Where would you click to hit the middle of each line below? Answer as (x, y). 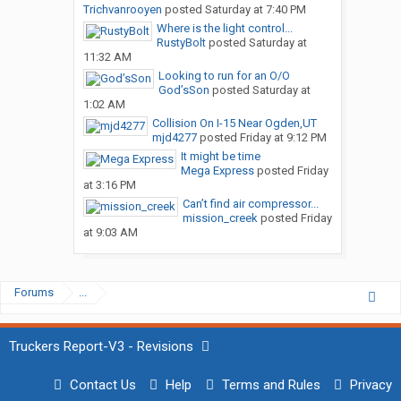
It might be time (220, 157)
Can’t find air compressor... (250, 204)
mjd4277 (174, 138)
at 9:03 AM (110, 233)
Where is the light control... (224, 29)
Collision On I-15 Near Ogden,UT (234, 124)
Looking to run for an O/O (224, 76)
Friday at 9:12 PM (283, 138)
